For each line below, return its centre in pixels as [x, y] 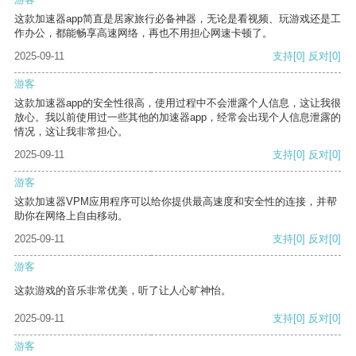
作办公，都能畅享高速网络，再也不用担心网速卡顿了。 [143, 33]
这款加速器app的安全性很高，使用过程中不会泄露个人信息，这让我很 [178, 103]
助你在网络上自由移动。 [71, 216]
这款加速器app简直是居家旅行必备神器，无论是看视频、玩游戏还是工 [178, 19]
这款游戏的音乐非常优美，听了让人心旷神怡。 [123, 291]
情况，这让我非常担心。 [71, 132]
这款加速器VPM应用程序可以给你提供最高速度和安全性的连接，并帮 [176, 202]
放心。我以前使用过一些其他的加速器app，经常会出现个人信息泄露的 [178, 118]
